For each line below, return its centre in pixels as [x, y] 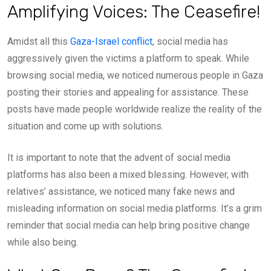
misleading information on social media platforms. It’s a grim [135, 208]
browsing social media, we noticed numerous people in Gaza [135, 75]
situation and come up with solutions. [85, 126]
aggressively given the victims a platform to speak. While [128, 58]
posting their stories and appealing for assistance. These [128, 92]
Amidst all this [39, 41]
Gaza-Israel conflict [111, 41]
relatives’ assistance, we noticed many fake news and [121, 191]
